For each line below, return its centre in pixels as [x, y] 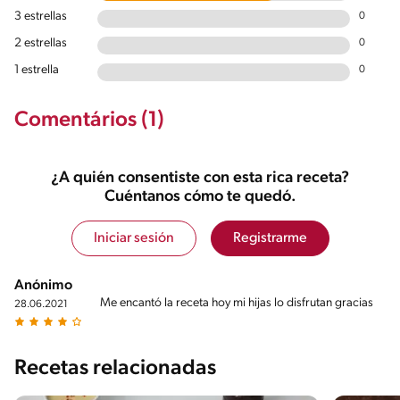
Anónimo [43, 285]
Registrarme [270, 238]
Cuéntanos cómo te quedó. [200, 196]
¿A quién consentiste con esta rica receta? [200, 178]
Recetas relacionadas [115, 368]
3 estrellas [41, 16]
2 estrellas [41, 43]
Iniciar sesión [133, 238]
